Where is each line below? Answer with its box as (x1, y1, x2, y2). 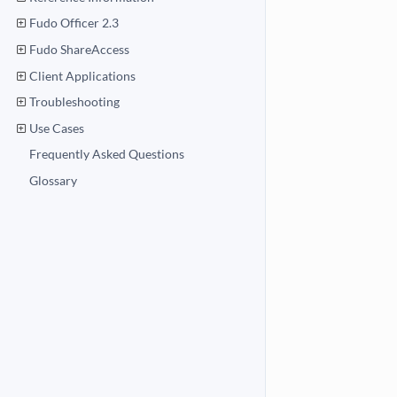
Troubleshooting (29, 94, 121, 110)
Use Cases (29, 120, 85, 136)
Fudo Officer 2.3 (29, 15, 120, 31)
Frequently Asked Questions (29, 146, 185, 162)
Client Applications (29, 67, 136, 83)
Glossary (29, 173, 78, 189)
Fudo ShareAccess (29, 41, 130, 57)
